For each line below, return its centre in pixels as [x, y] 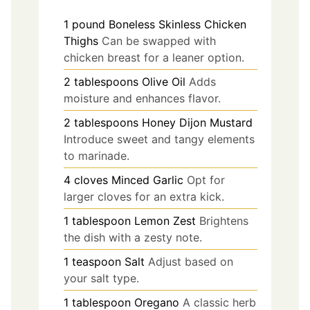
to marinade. [97, 155]
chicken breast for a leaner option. [154, 57]
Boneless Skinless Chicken [177, 24]
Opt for [206, 180]
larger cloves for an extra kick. [144, 196]
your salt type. [101, 278]
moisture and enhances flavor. [142, 98]
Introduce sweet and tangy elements [159, 139]
